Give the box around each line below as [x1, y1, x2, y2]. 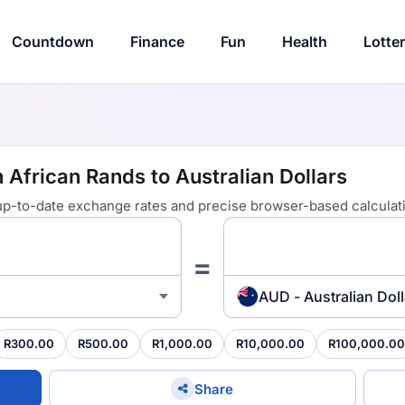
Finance [129, 33, 184, 51]
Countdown [11, 33, 94, 51]
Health [281, 33, 327, 51]
